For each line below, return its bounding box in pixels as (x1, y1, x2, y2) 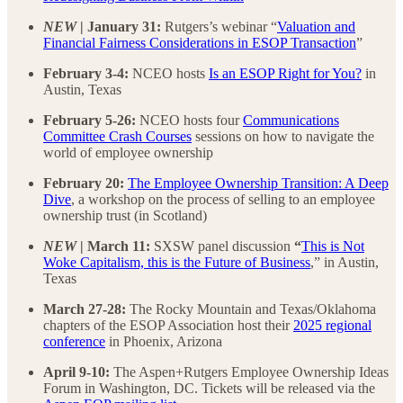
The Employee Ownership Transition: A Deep (128, 175, 389, 191)
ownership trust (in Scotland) (43, 207, 207, 223)
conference (43, 333, 105, 349)
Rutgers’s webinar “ (165, 18, 277, 34)
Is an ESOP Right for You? (209, 65, 362, 81)
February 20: (43, 175, 124, 191)
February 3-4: (43, 65, 129, 81)
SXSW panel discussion (154, 237, 294, 254)
